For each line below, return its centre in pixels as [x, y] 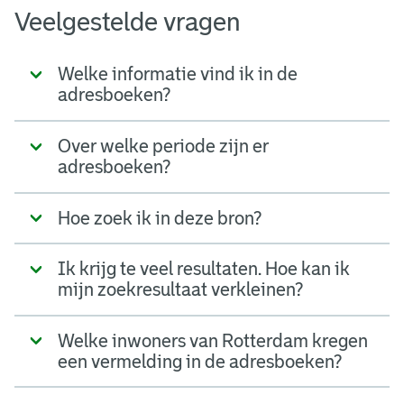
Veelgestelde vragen [128, 22]
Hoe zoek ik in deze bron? [160, 218]
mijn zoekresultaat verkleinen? [180, 290]
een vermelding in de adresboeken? [200, 361]
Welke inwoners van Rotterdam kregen [213, 340]
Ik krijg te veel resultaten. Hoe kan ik [204, 269]
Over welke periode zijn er [163, 146]
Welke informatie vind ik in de [178, 74]
